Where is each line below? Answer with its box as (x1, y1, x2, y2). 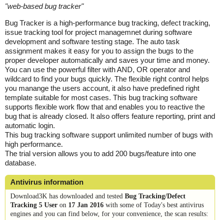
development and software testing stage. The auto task (5, 37, 180, 46)
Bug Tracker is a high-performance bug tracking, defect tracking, (5, 18, 210, 27)
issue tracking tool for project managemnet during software (5, 27, 192, 36)
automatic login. (5, 121, 55, 130)
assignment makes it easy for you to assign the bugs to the (5, 46, 193, 55)
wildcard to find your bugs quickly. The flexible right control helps (5, 74, 209, 83)
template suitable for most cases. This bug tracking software (5, 93, 197, 102)
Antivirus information (10, 177, 83, 186)
